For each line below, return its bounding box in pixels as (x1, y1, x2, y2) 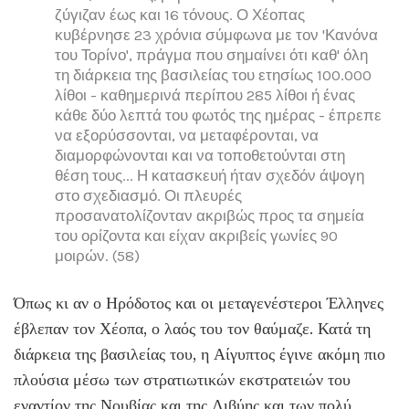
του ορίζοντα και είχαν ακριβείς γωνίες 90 (55, 225, 338, 245)
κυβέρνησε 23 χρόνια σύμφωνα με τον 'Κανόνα (55, 25, 378, 44)
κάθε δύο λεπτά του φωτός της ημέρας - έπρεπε (55, 105, 382, 124)
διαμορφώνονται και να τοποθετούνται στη (55, 145, 345, 164)
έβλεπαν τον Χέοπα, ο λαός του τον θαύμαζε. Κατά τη (14, 319, 371, 340)
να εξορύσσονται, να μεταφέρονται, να (55, 125, 319, 144)
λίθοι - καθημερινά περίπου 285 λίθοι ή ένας (55, 85, 355, 104)
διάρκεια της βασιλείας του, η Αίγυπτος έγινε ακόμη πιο (14, 344, 385, 365)
